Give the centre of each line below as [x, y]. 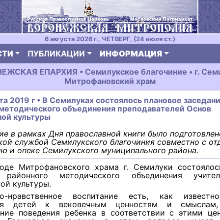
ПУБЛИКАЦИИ [56, 54]
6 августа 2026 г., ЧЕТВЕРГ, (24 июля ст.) [110, 39]
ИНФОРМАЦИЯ [131, 54]
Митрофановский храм [110, 81]
